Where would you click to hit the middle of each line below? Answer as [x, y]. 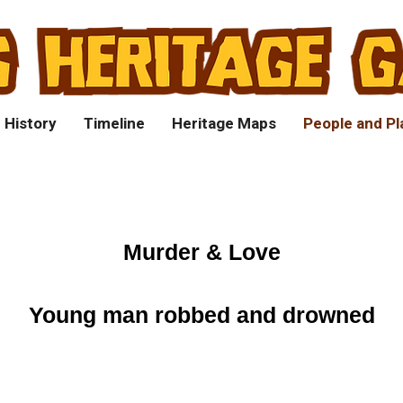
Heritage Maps [224, 124]
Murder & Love [201, 252]
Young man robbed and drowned [201, 315]
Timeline [114, 124]
